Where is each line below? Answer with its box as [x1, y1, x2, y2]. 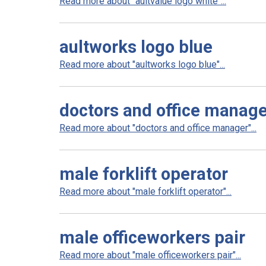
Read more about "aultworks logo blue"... [59, 59, 225, 70]
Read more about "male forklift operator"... [59, 186, 232, 197]
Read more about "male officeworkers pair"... [59, 249, 241, 261]
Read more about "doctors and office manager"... [59, 122, 256, 134]
